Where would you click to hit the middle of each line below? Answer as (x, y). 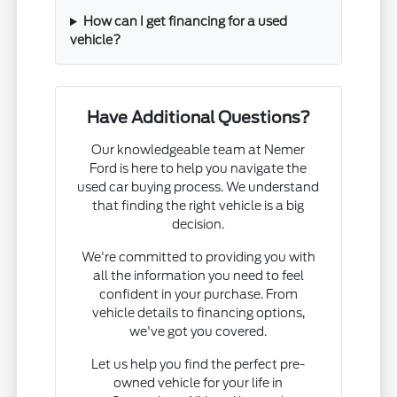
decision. (198, 225)
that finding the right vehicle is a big (198, 206)
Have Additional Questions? (198, 118)
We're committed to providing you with (198, 257)
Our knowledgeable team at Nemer (198, 150)
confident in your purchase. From (198, 295)
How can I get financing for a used (185, 22)
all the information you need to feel (198, 276)
